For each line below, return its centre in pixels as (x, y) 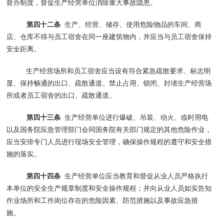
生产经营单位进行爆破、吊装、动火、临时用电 (136, 117)
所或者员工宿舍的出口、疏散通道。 (61, 95)
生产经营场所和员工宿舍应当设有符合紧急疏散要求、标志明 (119, 71)
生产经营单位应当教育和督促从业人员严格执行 (134, 176)
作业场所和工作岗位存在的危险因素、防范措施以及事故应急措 (102, 200)
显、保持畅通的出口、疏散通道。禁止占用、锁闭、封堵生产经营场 (109, 83)
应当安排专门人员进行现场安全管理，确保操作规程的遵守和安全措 (109, 142)
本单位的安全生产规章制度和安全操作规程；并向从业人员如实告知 (109, 188)
